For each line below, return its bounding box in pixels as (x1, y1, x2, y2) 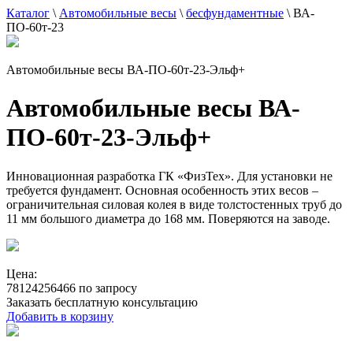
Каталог (6, 6, 50, 20)
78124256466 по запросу (6, 281, 137, 295)
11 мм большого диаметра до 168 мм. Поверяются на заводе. (6, 211, 330, 225)
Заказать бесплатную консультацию (6, 295, 198, 309)
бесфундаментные (186, 6, 284, 20)
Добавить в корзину (6, 309, 113, 323)
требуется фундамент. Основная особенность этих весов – (6, 183, 318, 197)
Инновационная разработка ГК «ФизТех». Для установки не (6, 169, 333, 183)
